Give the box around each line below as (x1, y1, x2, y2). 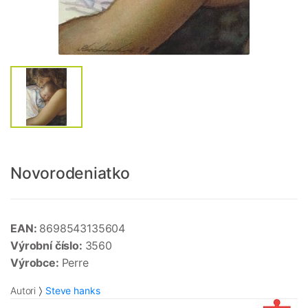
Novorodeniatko (10, 164, 130, 184)
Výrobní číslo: (10, 239, 85, 253)
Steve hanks (45, 285, 100, 297)
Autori (10, 285, 36, 297)
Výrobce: (10, 256, 62, 270)
